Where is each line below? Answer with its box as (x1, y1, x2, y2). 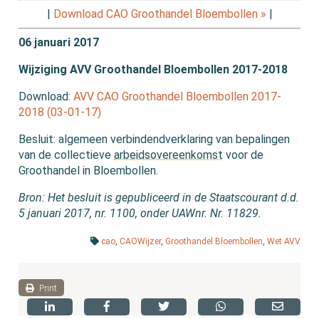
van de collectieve (19, 148, 115, 162)
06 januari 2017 (19, 36, 100, 50)
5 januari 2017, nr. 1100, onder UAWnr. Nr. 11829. (19, 206, 262, 221)
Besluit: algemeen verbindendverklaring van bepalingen (19, 132, 291, 147)
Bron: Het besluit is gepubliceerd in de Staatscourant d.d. (19, 191, 300, 205)
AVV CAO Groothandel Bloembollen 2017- (73, 90, 282, 104)
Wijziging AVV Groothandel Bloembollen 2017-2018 (19, 63, 288, 77)
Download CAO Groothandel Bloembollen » (53, 7, 266, 21)
